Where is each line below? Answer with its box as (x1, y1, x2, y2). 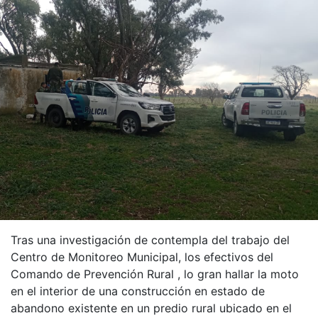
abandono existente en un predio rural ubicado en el (11, 300, 292, 315)
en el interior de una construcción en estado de (11, 283, 265, 298)
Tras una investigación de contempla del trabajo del (11, 232, 290, 247)
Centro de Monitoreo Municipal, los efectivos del (11, 249, 273, 264)
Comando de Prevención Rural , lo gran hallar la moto (11, 266, 299, 281)
